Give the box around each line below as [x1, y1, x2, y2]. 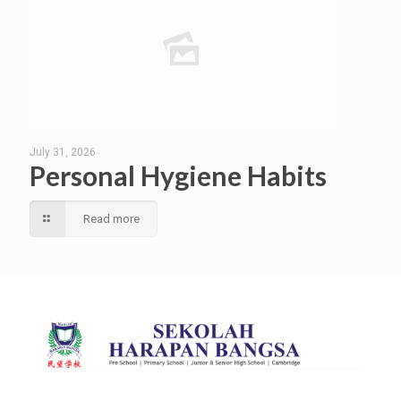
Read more [83, 212, 140, 226]
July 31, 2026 [30, 146, 96, 159]
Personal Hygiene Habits [30, 159, 332, 192]
